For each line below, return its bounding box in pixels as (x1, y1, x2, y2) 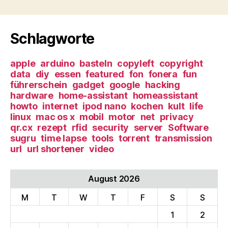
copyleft (117, 58, 154, 69)
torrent (118, 132, 150, 144)
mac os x (36, 111, 75, 122)
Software (167, 122, 209, 133)
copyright (159, 58, 203, 69)
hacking (145, 79, 180, 90)
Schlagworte (10, 30, 95, 47)
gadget (72, 79, 104, 90)
